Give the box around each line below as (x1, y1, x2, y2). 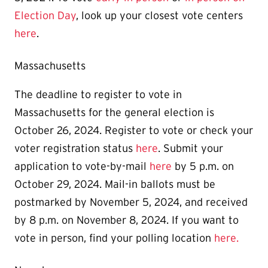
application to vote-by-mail (14, 160, 150, 172)
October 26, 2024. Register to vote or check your (14, 124, 253, 136)
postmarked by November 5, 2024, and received (14, 196, 248, 208)
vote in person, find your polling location (14, 232, 214, 244)
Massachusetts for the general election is (14, 106, 214, 118)
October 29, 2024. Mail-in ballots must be (14, 178, 215, 190)
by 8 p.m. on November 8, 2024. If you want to (14, 214, 239, 226)
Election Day (14, 9, 76, 22)
